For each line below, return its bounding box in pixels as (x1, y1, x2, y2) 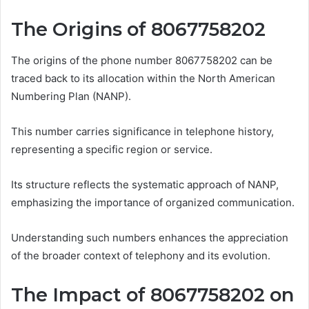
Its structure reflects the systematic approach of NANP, (11, 177, 279, 191)
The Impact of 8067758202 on (11, 283, 294, 306)
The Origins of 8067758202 (11, 18, 266, 41)
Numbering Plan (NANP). (11, 89, 131, 103)
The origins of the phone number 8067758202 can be (11, 53, 272, 67)
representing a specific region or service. (11, 142, 212, 156)
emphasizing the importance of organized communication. (11, 195, 295, 209)
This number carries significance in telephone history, (11, 124, 274, 138)
